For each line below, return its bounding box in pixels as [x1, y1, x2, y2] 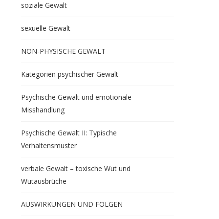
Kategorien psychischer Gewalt [21, 69, 118, 79]
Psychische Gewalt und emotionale [21, 92, 131, 102]
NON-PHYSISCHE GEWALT [21, 46, 106, 56]
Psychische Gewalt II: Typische [21, 128, 117, 137]
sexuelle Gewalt [21, 23, 70, 33]
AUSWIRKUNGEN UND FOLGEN [21, 199, 123, 209]
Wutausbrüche [21, 176, 66, 186]
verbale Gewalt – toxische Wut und [21, 164, 131, 173]
